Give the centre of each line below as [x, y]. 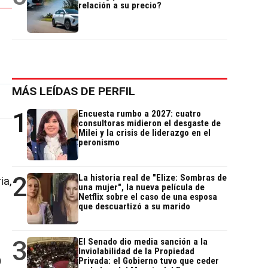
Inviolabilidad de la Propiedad [136, 252]
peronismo [99, 143]
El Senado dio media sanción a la [143, 242]
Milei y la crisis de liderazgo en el [144, 133]
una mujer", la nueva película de [141, 188]
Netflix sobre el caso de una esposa [148, 197]
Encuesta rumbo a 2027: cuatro [140, 114]
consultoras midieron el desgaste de [150, 124]
